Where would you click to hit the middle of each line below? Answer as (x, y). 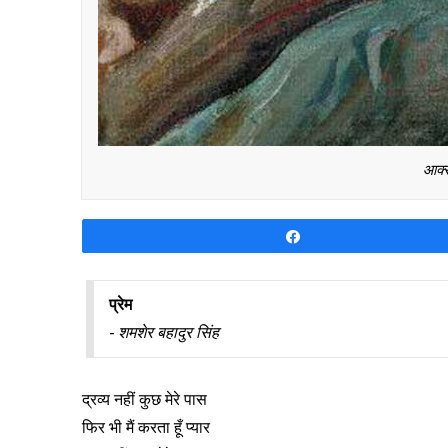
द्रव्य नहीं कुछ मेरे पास (144, 399)
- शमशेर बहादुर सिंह (164, 333)
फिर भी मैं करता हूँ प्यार (145, 427)
